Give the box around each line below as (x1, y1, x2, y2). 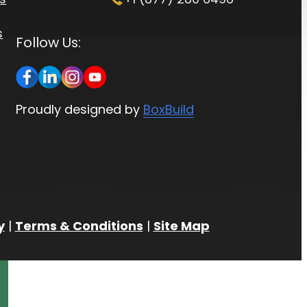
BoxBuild (143, 100, 194, 118)
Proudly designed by (15, 100, 143, 118)
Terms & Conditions (14, 217, 143, 234)
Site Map (153, 217, 210, 234)
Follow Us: (15, 32, 81, 52)
